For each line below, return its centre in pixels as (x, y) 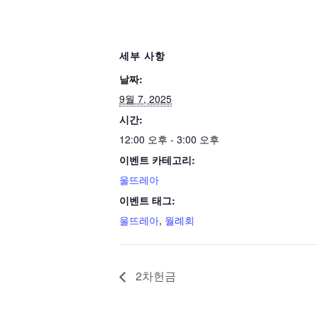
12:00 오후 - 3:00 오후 (169, 139)
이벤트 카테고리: (157, 159)
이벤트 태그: (147, 200)
